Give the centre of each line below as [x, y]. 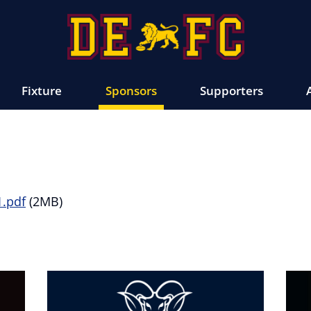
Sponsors [131, 91]
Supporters [231, 91]
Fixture [42, 91]
